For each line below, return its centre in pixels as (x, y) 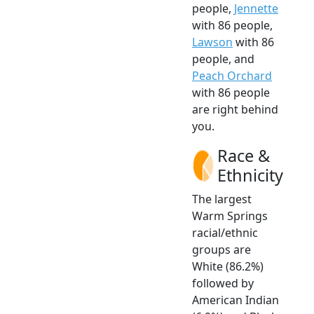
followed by (223, 283)
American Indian (235, 300)
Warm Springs (230, 216)
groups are (221, 249)
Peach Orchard (232, 75)
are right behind (235, 109)
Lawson (212, 42)
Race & (244, 155)
